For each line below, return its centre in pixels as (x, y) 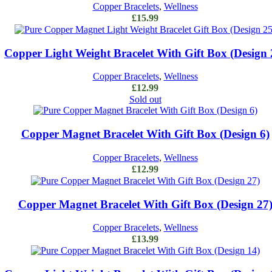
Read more (145, 121)
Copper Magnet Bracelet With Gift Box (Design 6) (145, 134)
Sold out (145, 100)
